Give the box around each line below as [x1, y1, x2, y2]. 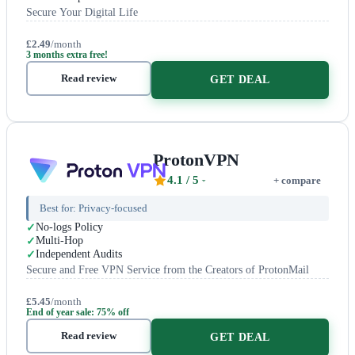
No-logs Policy [36, 221, 103, 233]
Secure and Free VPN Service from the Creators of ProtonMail [26, 264, 309, 276]
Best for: [40, 202, 78, 214]
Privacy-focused [78, 202, 147, 214]
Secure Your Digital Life [26, 6, 138, 18]
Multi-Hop [36, 235, 83, 246]
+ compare [273, 174, 321, 186]
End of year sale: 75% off [26, 307, 129, 318]
